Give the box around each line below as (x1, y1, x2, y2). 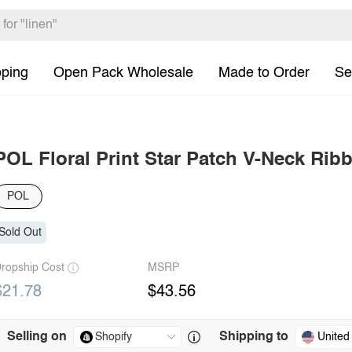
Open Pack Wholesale (53, 65, 193, 80)
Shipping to (219, 331, 288, 343)
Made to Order (218, 65, 310, 80)
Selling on (7, 331, 67, 343)
